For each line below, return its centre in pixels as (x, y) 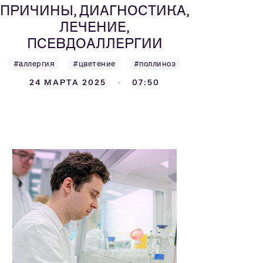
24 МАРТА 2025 (68, 82)
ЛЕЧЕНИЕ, (95, 27)
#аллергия (34, 64)
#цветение (94, 64)
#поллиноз (155, 64)
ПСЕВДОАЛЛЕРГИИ (95, 43)
